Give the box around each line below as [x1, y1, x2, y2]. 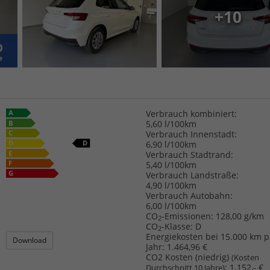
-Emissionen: [161, 210, 213, 222]
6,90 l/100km [145, 138, 196, 150]
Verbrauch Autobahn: [145, 189, 233, 201]
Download [13, 234, 47, 245]
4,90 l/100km [145, 179, 196, 191]
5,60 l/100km [145, 118, 196, 130]
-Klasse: [161, 220, 193, 232]
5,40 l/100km [145, 159, 196, 171]
